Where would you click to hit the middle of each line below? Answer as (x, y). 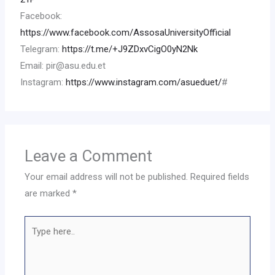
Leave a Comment (89, 156)
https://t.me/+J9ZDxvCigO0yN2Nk (130, 49)
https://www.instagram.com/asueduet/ (144, 83)
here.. (35, 240)
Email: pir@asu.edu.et (63, 66)
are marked (49, 194)
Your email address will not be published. (107, 177)
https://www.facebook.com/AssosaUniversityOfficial (126, 33)
